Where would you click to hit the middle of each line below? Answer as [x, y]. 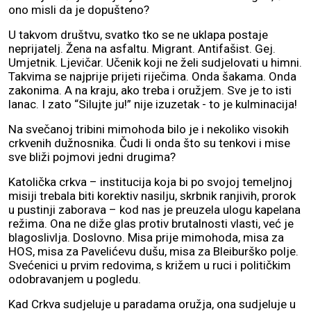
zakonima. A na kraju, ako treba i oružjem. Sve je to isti [150, 91]
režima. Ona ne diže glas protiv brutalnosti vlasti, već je [151, 224]
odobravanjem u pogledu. [75, 279]
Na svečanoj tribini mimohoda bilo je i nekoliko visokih [149, 129]
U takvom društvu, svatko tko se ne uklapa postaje [138, 35]
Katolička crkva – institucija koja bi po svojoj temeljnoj [150, 182]
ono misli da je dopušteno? [79, 10]
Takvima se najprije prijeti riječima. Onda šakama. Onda [152, 77]
